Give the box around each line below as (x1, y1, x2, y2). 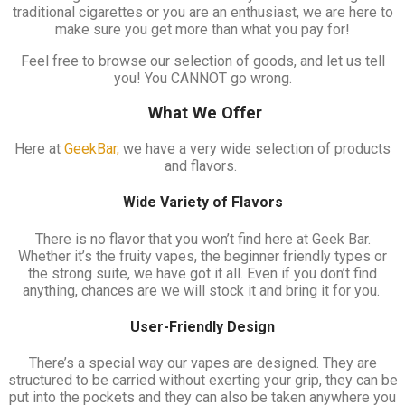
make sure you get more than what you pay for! (55, 20, 350, 38)
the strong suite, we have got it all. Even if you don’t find (28, 264, 377, 282)
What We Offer (143, 103, 262, 124)
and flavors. (165, 157, 240, 175)
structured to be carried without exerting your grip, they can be (7, 372, 398, 390)
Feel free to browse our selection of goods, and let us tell (20, 52, 385, 70)
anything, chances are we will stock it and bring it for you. (22, 281, 383, 299)
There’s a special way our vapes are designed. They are (28, 354, 377, 372)
